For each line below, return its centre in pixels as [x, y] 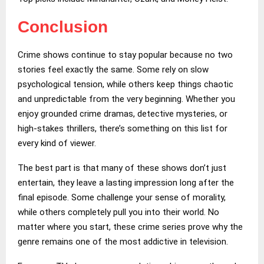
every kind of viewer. [57, 143]
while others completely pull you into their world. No [118, 212]
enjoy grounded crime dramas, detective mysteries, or [123, 113]
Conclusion [63, 27]
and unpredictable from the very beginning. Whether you [126, 99]
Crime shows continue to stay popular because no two [125, 55]
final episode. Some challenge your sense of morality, [122, 197]
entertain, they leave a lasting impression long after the [126, 182]
